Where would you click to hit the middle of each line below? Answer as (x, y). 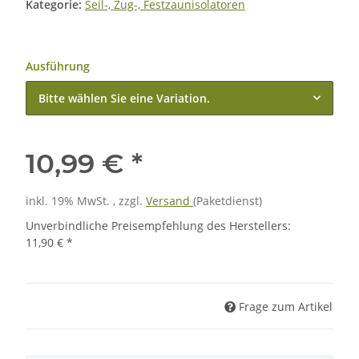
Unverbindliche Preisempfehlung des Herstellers (157, 226)
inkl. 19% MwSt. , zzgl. (86, 201)
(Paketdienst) (228, 201)
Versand (169, 201)
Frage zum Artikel (286, 306)
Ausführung (59, 67)
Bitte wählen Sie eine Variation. (124, 99)
